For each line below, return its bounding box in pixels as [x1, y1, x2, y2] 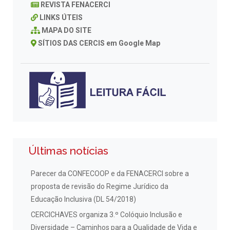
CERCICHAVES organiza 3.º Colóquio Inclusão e [31, 210, 182, 219]
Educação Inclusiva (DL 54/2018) [31, 195, 136, 204]
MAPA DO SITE [41, 26, 91, 35]
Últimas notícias [28, 144, 108, 158]
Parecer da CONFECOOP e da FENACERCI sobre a [31, 169, 189, 178]
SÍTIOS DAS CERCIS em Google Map [37, 39, 160, 48]
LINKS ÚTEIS [40, 13, 83, 22]
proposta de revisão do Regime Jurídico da [31, 182, 168, 191]
